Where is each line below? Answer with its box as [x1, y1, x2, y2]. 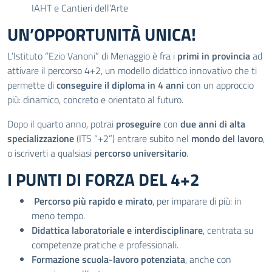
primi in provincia [177, 49, 250, 63]
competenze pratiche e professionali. [32, 237, 178, 252]
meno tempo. [32, 208, 85, 223]
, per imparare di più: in [152, 194, 242, 208]
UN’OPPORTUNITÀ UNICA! [7, 21, 196, 47]
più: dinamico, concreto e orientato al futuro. [7, 92, 183, 107]
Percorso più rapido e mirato [34, 194, 152, 208]
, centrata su [203, 223, 253, 237]
